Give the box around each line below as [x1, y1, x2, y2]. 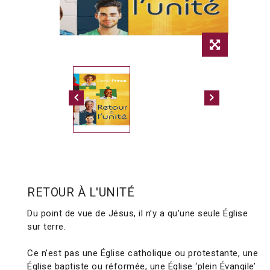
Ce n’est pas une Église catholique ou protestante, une [27, 248, 258, 259]
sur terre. [27, 221, 66, 233]
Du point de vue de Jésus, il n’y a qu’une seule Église [27, 208, 248, 219]
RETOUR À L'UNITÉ [27, 185, 134, 200]
